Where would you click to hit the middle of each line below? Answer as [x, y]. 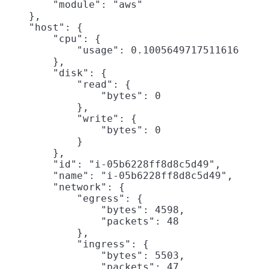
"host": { [44, 27]
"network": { [65, 187]
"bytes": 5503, [95, 255]
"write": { [71, 118]
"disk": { [56, 73]
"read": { [68, 84]
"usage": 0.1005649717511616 [122, 50]
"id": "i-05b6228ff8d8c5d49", [113, 164]
